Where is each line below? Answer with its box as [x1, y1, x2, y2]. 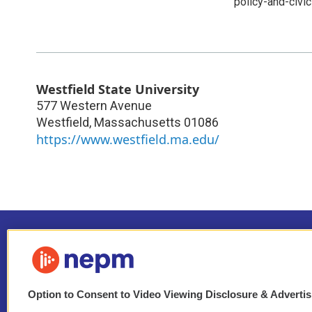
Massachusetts [94, 114, 181, 130]
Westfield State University [36, 80, 199, 97]
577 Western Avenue [36, 97, 152, 113]
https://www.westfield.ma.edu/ [36, 130, 219, 148]
